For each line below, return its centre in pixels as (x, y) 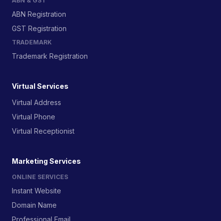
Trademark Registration (50, 56)
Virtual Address (37, 102)
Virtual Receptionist (43, 131)
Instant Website (37, 191)
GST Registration (39, 28)
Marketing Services (46, 161)
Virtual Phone (34, 117)
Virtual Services (40, 86)
